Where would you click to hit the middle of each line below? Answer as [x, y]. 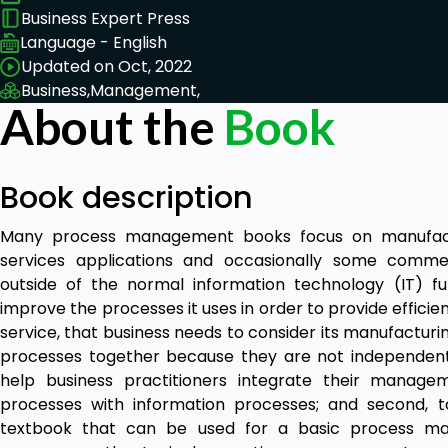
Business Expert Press [105, 18]
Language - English [93, 42]
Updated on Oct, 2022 [106, 66]
